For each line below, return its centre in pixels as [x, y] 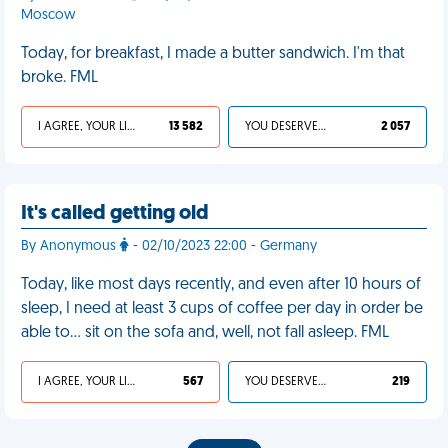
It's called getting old [115, 214]
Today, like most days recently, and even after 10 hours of [221, 285]
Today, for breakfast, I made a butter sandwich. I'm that [213, 54]
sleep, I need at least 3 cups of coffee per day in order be [222, 309]
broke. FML [59, 78]
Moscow [48, 15]
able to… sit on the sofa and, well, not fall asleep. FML [205, 333]
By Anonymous [70, 246]
